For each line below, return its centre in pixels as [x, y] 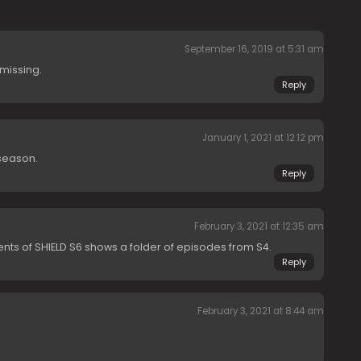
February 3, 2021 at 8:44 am [260, 311]
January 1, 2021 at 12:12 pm [263, 138]
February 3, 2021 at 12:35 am [259, 227]
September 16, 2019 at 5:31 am [254, 50]
